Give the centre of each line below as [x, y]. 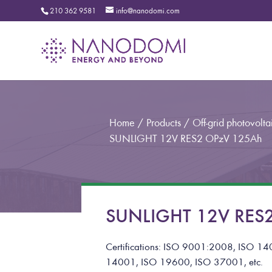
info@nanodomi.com [148, 11]
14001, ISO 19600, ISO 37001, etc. [185, 262]
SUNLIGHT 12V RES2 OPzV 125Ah [185, 139]
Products [163, 123]
